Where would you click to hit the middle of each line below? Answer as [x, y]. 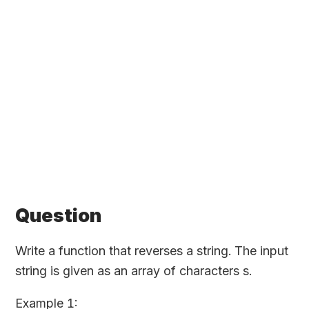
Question [59, 216]
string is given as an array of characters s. [134, 270]
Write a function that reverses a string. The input [152, 250]
